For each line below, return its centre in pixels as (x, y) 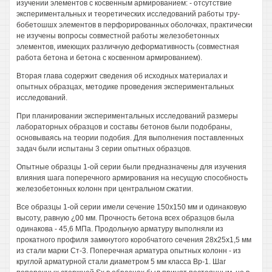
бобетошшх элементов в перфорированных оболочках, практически (134, 25)
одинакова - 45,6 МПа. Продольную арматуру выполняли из (120, 229)
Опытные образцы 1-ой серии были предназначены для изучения (131, 167)
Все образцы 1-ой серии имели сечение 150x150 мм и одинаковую (131, 207)
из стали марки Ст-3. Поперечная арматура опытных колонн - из (129, 251)
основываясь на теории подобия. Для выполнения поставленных (130, 138)
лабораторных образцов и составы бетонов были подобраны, (124, 127)
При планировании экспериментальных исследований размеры (127, 116)
